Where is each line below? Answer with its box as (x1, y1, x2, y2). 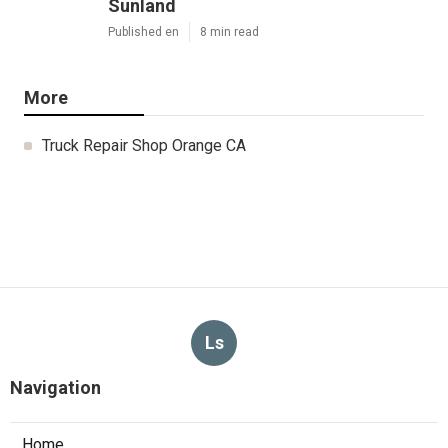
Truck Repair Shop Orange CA (42, 135, 246, 155)
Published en (108, 24, 179, 39)
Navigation (10, 376, 101, 398)
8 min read (200, 24, 259, 39)
